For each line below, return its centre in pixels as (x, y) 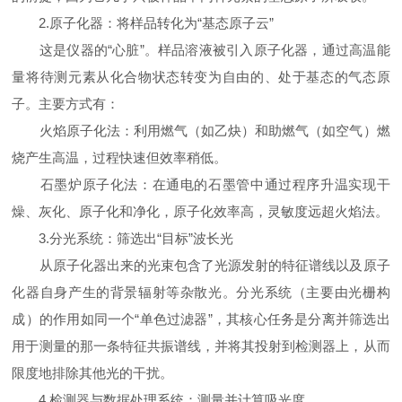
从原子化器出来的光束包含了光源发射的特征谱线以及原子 (201, 265)
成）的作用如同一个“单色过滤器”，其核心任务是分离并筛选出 (201, 319)
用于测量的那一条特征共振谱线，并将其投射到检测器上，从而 (201, 346)
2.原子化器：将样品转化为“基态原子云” (143, 23)
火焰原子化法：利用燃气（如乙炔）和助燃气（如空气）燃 (201, 131)
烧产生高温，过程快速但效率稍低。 (120, 157)
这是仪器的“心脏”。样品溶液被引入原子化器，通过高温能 (201, 50)
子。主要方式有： (66, 104)
